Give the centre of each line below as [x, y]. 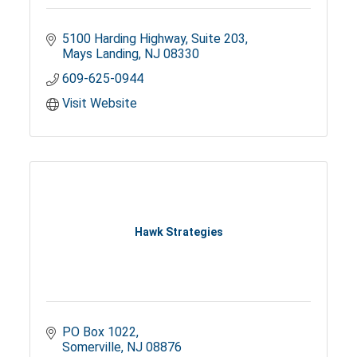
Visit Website [100, 104]
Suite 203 [219, 39]
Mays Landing [101, 54]
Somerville [92, 347]
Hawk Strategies [178, 231]
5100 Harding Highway [124, 39]
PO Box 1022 [100, 332]
